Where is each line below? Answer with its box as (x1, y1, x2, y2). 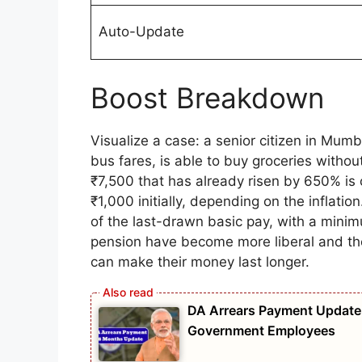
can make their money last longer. (90, 253, 309, 270)
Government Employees (187, 322, 335, 339)
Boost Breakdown (90, 80, 324, 115)
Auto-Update (98, 23, 184, 40)
